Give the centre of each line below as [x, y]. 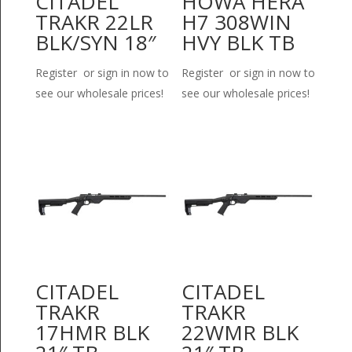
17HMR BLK [92, 333]
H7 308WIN [237, 22]
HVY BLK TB [238, 43]
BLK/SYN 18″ [95, 43]
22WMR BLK [240, 333]
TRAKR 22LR [94, 22]
